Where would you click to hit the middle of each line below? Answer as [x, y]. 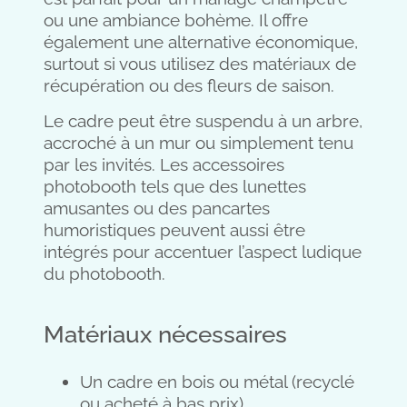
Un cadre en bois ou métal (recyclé [217, 381]
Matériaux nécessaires [165, 334]
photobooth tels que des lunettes [175, 186]
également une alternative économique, [201, 42]
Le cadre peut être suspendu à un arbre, [203, 120]
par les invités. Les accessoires [164, 164]
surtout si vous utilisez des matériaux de [200, 64]
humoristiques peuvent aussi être [174, 229]
